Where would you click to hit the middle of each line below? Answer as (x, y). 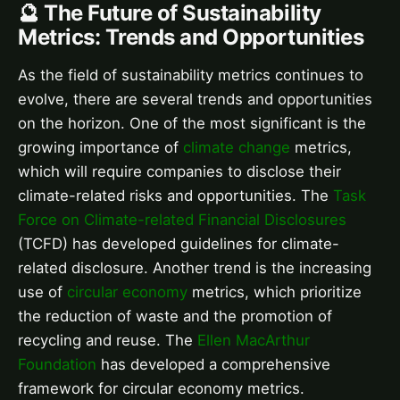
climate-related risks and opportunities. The (175, 195)
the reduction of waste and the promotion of (175, 316)
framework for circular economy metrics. (161, 388)
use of (42, 292)
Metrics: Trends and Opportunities (191, 37)
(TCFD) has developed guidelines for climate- (179, 243)
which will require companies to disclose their (179, 171)
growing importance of (100, 147)
